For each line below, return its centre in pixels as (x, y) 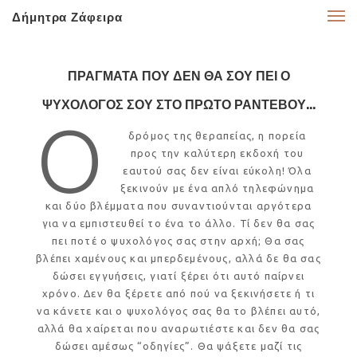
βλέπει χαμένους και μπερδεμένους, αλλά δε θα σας (178, 258)
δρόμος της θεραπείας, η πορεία (218, 135)
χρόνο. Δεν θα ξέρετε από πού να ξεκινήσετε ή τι (178, 293)
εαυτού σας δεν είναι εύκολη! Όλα (217, 170)
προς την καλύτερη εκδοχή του (217, 153)
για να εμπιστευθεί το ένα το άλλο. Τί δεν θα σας (178, 223)
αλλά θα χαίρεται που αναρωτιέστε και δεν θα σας (178, 328)
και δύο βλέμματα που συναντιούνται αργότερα (178, 205)
